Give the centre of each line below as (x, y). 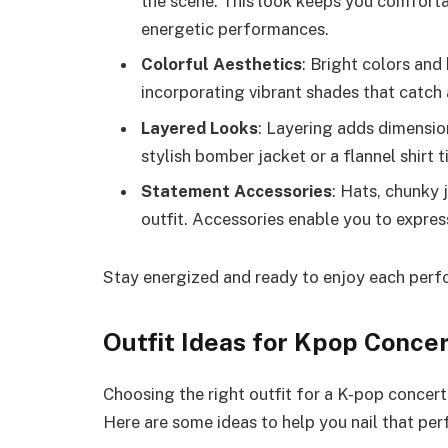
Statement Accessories (236, 190)
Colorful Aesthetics (221, 64)
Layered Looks (199, 127)
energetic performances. (235, 29)
